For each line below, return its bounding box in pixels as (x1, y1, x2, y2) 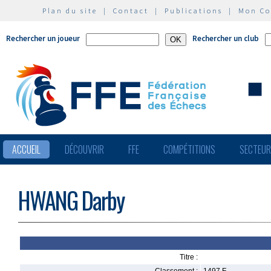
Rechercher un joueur (6, 33, 80, 44)
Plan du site (42, 6, 97, 15)
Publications (165, 6, 223, 15)
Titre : (180, 253, 198, 261)
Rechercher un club (192, 33, 259, 44)
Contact (113, 6, 149, 15)
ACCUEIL (12, 142, 41, 157)
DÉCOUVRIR (65, 142, 104, 157)
